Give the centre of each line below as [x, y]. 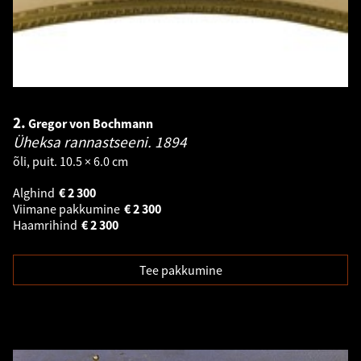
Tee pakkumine [180, 270]
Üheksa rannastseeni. [84, 142]
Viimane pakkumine [68, 209]
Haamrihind [46, 225]
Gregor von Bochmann [91, 124]
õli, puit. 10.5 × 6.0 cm [71, 162]
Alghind [35, 193]
